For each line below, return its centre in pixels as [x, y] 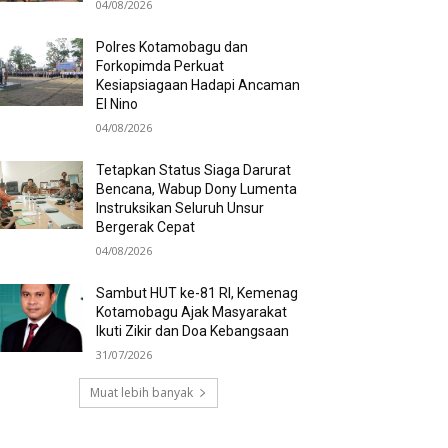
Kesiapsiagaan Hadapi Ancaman [198, 84]
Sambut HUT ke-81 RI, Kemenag [197, 292]
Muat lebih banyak [141, 392]
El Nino [117, 103]
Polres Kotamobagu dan [172, 46]
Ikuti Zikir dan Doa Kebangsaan [193, 330]
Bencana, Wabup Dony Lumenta [197, 188]
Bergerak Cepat [146, 226]
